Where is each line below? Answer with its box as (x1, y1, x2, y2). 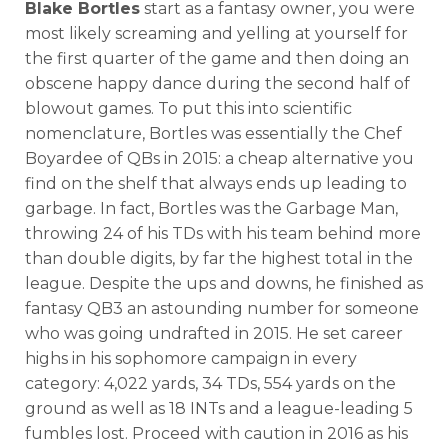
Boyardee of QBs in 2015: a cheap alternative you (25, 148, 414, 168)
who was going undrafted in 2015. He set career (25, 323, 403, 343)
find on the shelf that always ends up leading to (25, 173, 407, 193)
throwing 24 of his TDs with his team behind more (25, 223, 421, 243)
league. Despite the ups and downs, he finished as (25, 273, 423, 293)
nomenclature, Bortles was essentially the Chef (25, 123, 402, 143)
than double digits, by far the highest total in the (25, 248, 413, 268)
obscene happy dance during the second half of (25, 73, 410, 93)
